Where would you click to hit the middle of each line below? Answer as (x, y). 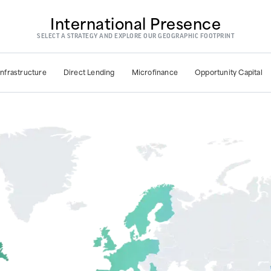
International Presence (135, 22)
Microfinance (155, 72)
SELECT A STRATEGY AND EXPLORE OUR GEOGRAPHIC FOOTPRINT (135, 35)
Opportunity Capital (229, 72)
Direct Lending (89, 72)
